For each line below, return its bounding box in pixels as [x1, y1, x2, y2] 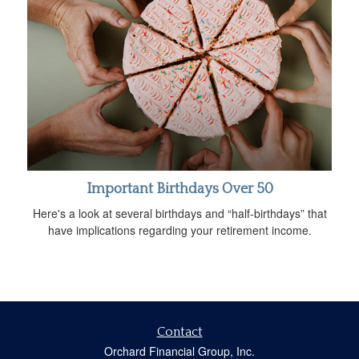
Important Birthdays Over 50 [86, 180, 273, 197]
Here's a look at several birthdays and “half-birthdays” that [32, 204, 327, 221]
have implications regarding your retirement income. [47, 221, 312, 238]
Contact [156, 324, 203, 339]
